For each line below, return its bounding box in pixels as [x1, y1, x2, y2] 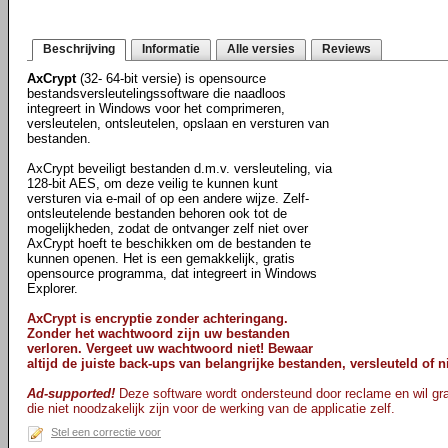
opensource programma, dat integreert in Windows [27, 266, 317, 281]
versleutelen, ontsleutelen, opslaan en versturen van [27, 116, 329, 131]
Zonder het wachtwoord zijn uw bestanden [27, 326, 290, 341]
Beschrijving [43, 42, 115, 56]
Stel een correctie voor [51, 426, 161, 438]
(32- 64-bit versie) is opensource [76, 71, 266, 86]
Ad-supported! [27, 386, 115, 401]
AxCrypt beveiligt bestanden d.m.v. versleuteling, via [27, 161, 332, 176]
